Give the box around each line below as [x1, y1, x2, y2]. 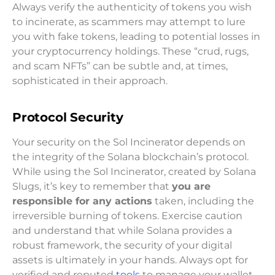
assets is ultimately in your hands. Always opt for [12, 254, 248, 266]
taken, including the [152, 195, 254, 207]
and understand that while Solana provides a [12, 224, 232, 236]
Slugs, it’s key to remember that [12, 180, 172, 192]
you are [172, 180, 211, 192]
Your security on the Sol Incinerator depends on [12, 136, 246, 148]
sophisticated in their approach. [12, 74, 168, 87]
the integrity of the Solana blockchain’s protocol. [12, 150, 249, 163]
